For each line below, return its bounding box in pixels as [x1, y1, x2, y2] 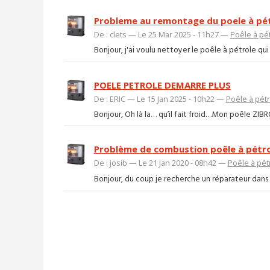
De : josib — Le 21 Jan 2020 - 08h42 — [93, 157, 228, 169]
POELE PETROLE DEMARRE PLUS [93, 78, 231, 91]
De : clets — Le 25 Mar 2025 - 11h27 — [93, 28, 230, 40]
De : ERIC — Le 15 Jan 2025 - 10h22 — [93, 93, 226, 104]
